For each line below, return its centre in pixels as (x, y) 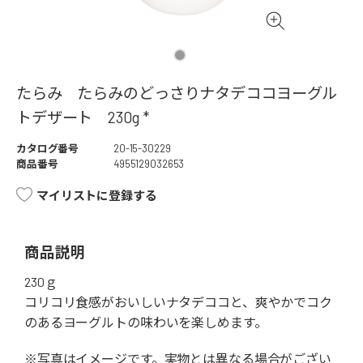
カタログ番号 (48, 149)
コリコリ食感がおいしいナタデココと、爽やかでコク (178, 302)
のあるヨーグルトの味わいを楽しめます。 (146, 322)
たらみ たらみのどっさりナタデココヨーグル (177, 93)
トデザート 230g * (83, 117)
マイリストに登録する (97, 196)
